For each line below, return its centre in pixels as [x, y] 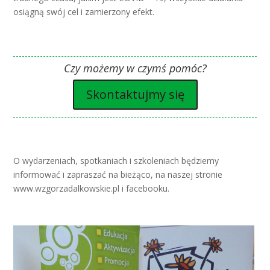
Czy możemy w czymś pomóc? [135, 68]
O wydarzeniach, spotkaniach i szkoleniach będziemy [116, 161]
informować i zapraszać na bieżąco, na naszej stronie [118, 175]
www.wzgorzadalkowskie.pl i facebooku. [92, 189]
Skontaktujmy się [135, 95]
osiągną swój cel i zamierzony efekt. [84, 12]
